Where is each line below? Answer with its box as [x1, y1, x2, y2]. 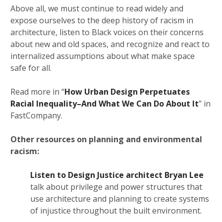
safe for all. [10, 62, 52, 74]
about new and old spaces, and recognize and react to [10, 39, 210, 50]
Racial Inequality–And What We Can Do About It [10, 98, 199, 110]
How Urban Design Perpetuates [64, 86, 190, 98]
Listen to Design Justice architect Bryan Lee [30, 169, 204, 181]
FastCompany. [10, 110, 64, 121]
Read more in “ [10, 86, 64, 98]
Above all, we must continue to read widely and [10, 3, 183, 14]
